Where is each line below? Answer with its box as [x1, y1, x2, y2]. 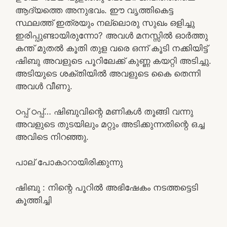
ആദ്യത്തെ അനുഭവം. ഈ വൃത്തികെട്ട [15, 5, 173, 15]
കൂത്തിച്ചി [15, 195, 52, 205]
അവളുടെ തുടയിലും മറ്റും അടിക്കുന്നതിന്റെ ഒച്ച [15, 119, 205, 129]
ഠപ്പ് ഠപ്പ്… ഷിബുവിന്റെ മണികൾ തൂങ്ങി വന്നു [15, 106, 193, 117]
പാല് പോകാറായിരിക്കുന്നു [15, 157, 123, 167]
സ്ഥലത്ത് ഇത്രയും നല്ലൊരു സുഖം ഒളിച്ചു [15, 17, 195, 28]
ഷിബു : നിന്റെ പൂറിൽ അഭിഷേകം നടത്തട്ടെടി [15, 182, 198, 193]
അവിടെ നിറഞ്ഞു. [15, 131, 89, 142]
